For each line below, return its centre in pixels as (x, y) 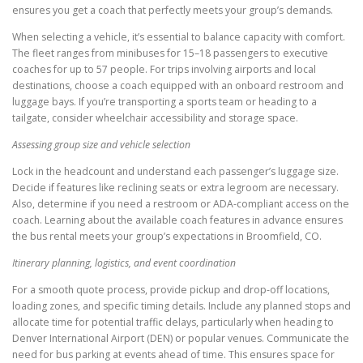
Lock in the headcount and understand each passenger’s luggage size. (175, 171)
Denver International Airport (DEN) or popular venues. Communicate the (181, 339)
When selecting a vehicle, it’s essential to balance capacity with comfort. (179, 36)
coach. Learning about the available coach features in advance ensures (177, 220)
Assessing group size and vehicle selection (101, 144)
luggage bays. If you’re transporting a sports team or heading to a (164, 101)
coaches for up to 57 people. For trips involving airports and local (164, 69)
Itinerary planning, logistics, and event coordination (124, 263)
